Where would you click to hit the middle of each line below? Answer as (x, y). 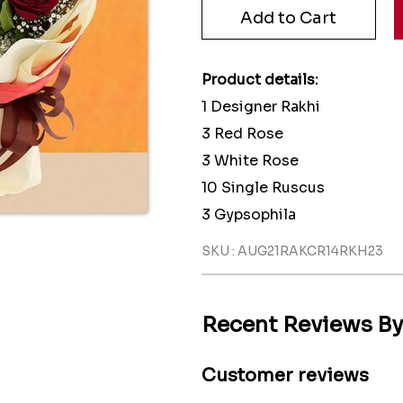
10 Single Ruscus (263, 188)
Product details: (260, 80)
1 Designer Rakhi (261, 107)
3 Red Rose (242, 134)
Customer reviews (285, 376)
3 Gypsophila (249, 215)
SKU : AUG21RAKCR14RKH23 (292, 251)
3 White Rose (250, 161)
